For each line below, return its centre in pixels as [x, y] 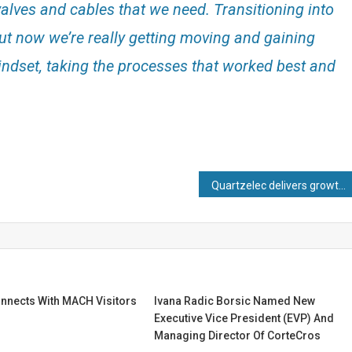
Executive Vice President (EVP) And [244, 318]
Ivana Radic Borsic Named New [235, 301]
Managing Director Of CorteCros [238, 335]
